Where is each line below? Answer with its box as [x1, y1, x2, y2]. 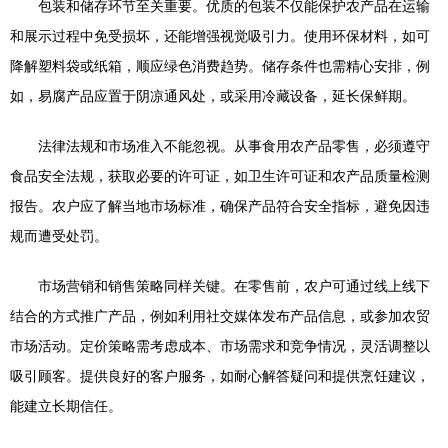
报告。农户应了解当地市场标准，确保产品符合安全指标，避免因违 [10, 197, 430, 214]
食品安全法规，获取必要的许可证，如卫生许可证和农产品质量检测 [10, 167, 430, 184]
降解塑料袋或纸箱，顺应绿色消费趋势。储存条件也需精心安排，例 [10, 57, 430, 74]
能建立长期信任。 [10, 397, 122, 414]
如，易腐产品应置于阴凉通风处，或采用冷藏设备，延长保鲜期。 [10, 87, 416, 104]
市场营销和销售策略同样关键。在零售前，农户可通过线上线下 [38, 277, 430, 294]
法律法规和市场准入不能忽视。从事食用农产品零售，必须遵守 [38, 137, 430, 154]
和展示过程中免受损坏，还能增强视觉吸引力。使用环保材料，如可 [10, 27, 430, 44]
